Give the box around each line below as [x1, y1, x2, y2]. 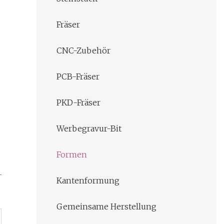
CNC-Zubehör [56, 45, 110, 56]
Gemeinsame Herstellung [56, 201, 156, 212]
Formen [56, 149, 87, 160]
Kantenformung [56, 175, 119, 186]
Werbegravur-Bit [56, 123, 121, 134]
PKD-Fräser [56, 97, 100, 108]
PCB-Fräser [56, 71, 99, 82]
